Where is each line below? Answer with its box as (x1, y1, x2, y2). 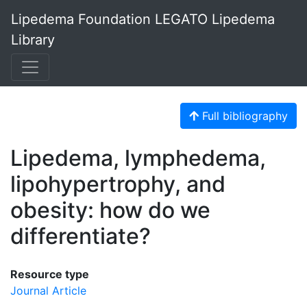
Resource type (10, 267, 89, 281)
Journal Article (10, 284, 86, 297)
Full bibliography (199, 109, 288, 123)
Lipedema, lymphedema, (10, 145, 266, 171)
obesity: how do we (10, 197, 210, 223)
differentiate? (10, 223, 151, 249)
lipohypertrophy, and (10, 171, 225, 197)
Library (11, 32, 55, 48)
